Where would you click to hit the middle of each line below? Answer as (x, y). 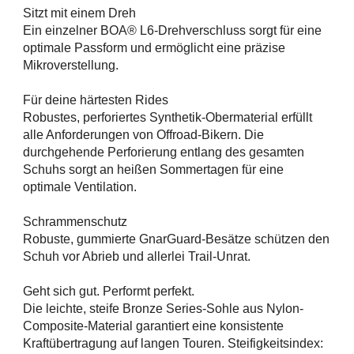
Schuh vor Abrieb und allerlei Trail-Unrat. (137, 257)
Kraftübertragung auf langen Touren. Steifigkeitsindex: (173, 344)
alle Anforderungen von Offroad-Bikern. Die (143, 135)
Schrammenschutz (75, 222)
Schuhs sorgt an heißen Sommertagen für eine (153, 170)
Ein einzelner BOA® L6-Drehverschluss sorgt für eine (172, 31)
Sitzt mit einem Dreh (79, 13)
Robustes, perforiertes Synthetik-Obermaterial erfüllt (168, 118)
